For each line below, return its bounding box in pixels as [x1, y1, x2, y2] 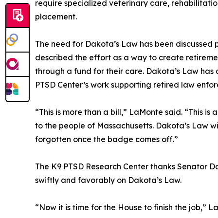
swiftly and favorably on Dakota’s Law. [35, 175, 182, 185]
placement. [35, 12, 77, 22]
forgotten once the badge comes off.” [35, 134, 178, 145]
